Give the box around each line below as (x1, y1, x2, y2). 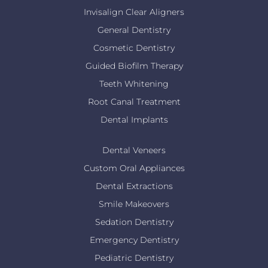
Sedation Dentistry (95, 217, 173, 228)
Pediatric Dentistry (95, 252, 173, 264)
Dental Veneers (102, 145, 166, 156)
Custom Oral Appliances (83, 163, 185, 174)
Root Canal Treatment (87, 96, 181, 108)
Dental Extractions (95, 181, 173, 192)
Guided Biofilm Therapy (85, 60, 183, 72)
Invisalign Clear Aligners (84, 7, 184, 18)
